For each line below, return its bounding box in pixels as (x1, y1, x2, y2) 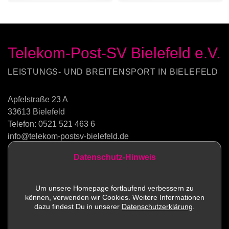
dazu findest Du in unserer (34, 202, 122, 211)
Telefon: (8, 120, 38, 129)
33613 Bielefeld (8, 107, 65, 117)
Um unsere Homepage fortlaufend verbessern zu (35, 184, 194, 192)
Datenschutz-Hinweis (73, 153, 156, 162)
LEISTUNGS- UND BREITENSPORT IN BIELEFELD (8, 67, 218, 77)
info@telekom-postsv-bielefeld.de (8, 132, 129, 141)
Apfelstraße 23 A (8, 95, 68, 104)
